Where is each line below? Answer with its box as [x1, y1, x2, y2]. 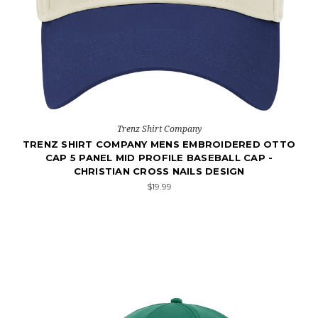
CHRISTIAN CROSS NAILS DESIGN [73, 165, 245, 177]
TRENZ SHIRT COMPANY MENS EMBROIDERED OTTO [22, 138, 296, 150]
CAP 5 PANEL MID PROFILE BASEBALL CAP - [45, 152, 273, 163]
